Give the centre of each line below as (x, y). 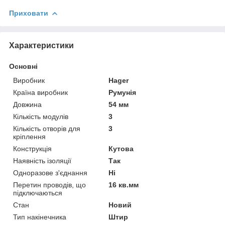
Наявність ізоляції (42, 160)
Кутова (121, 148)
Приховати (29, 13)
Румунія (123, 92)
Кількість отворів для (47, 128)
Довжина (27, 104)
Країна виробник (40, 92)
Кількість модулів (41, 116)
